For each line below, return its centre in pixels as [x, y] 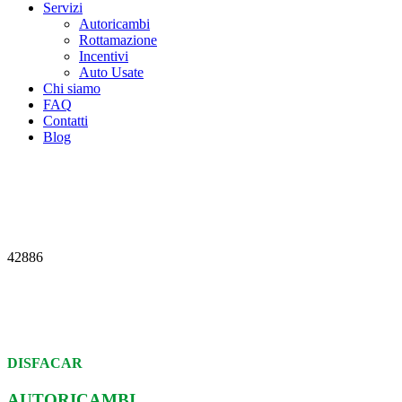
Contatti [66, 121]
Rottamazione [118, 40]
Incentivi [104, 57]
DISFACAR [45, 363]
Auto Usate [111, 73]
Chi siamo [72, 89]
